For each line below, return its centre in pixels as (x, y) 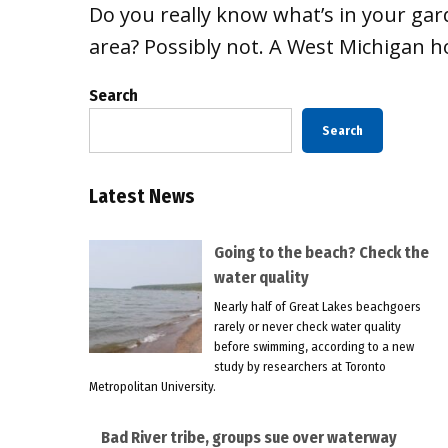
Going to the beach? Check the (321, 253)
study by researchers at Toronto (299, 366)
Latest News (141, 197)
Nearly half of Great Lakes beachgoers (317, 306)
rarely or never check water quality (307, 326)
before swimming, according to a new (313, 346)
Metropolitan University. (152, 386)
